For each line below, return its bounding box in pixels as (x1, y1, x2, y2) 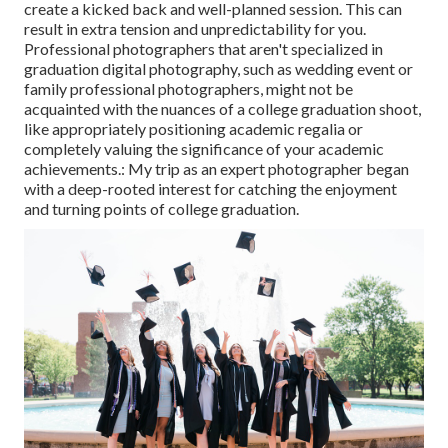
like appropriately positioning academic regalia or (24, 118, 363, 138)
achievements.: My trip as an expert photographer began (24, 158, 409, 178)
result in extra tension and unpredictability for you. (24, 18, 366, 38)
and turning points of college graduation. (24, 198, 299, 218)
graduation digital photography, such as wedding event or (24, 58, 413, 78)
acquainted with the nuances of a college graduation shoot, (24, 98, 421, 118)
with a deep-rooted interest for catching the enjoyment (24, 178, 397, 198)
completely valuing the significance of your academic (24, 138, 384, 158)
